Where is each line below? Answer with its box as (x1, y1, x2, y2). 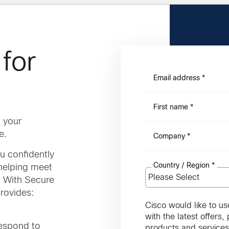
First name (153, 103, 190, 111)
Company (153, 132, 187, 140)
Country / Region (153, 161, 212, 169)
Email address (153, 74, 202, 82)
